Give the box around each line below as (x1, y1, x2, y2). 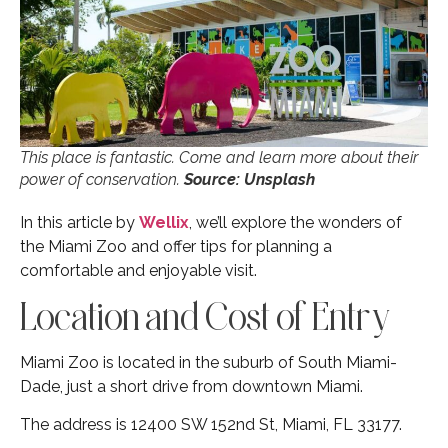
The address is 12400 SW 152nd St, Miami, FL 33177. (20, 415, 402, 435)
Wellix (139, 212, 189, 232)
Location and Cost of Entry (20, 294, 391, 338)
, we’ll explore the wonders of (189, 212, 402, 232)
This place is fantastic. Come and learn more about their (20, 147, 418, 167)
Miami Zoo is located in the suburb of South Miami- (20, 353, 397, 372)
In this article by (20, 212, 139, 232)
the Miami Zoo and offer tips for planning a (20, 236, 332, 256)
